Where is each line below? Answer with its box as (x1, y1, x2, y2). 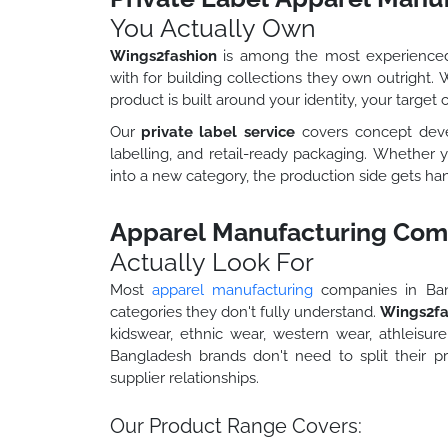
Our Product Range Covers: (109, 413, 362, 438)
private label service (140, 122, 295, 141)
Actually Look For (109, 246, 314, 277)
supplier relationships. (109, 368, 259, 387)
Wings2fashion (109, 46, 217, 65)
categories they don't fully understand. (109, 302, 380, 321)
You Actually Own (109, 12, 316, 43)
